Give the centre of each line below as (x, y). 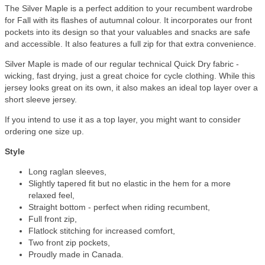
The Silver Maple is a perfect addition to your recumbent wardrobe (129, 9)
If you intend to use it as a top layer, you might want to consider (123, 120)
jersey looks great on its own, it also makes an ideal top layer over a (131, 88)
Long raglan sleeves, (67, 172)
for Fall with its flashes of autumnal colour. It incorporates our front (128, 20)
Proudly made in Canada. (76, 255)
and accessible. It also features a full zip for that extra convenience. (130, 44)
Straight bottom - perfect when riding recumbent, (119, 207)
